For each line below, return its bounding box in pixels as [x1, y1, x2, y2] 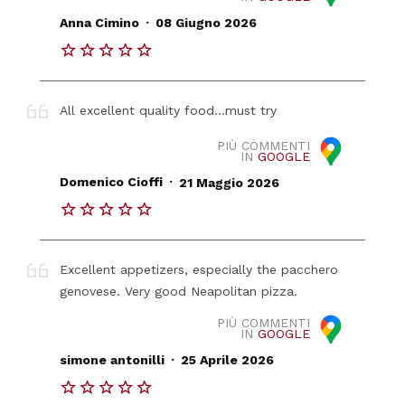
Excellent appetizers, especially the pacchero [60, 262, 339, 278]
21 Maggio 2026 [178, 174, 279, 190]
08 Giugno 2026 [155, 15, 257, 31]
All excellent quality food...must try [60, 103, 278, 118]
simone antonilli [60, 353, 165, 368]
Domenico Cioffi [60, 174, 164, 190]
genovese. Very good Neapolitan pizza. [60, 284, 298, 299]
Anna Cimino [60, 15, 140, 31]
